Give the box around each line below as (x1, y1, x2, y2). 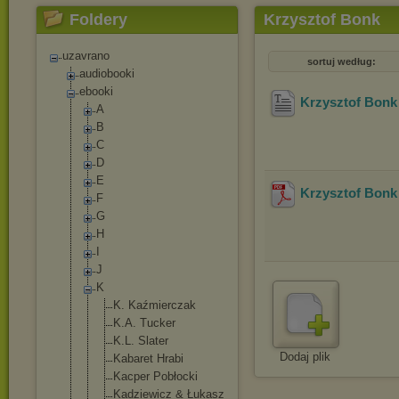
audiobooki (79, 67, 134, 80)
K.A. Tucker (113, 316, 175, 330)
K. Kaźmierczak (113, 298, 196, 312)
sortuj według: (306, 56, 376, 67)
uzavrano (62, 49, 110, 62)
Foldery (69, 11, 127, 28)
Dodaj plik (280, 350, 330, 363)
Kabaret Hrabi (113, 352, 183, 365)
